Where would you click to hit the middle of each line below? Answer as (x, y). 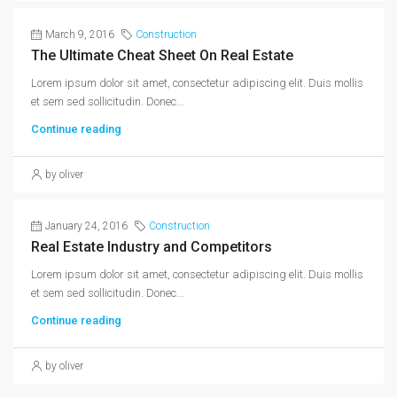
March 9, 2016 (80, 35)
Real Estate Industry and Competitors (152, 247)
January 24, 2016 (86, 226)
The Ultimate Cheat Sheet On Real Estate (162, 55)
